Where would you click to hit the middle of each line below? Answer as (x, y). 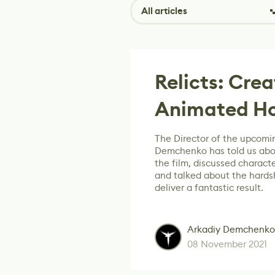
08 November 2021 (227, 244)
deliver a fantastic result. (209, 188)
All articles (164, 11)
